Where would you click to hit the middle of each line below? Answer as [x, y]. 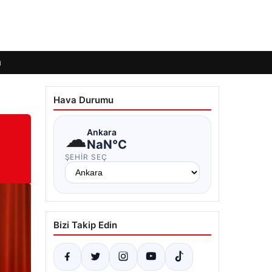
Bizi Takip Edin [85, 225]
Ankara [101, 132]
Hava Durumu [83, 100]
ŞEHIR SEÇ [86, 157]
